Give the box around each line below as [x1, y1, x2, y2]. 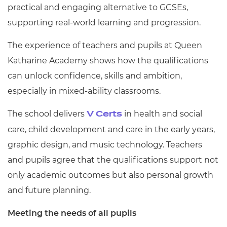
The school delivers [8, 109, 87, 119]
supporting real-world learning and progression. [8, 18, 201, 27]
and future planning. [8, 185, 91, 195]
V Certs [87, 110, 122, 119]
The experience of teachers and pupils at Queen [8, 41, 202, 50]
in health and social [122, 109, 202, 119]
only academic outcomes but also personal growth [8, 170, 213, 180]
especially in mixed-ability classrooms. [8, 86, 161, 96]
